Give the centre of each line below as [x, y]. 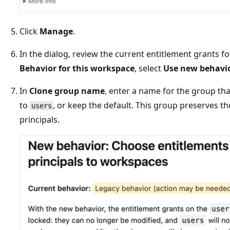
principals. [40, 119]
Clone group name [67, 91]
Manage [56, 31]
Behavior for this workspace [77, 68]
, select [149, 68]
